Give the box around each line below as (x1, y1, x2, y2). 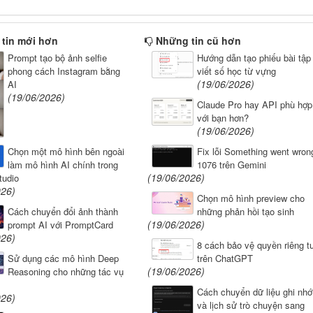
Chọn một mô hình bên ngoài (7, 145, 124, 159)
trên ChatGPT (196, 252, 253, 265)
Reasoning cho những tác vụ (7, 265, 124, 279)
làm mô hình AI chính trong (7, 158, 118, 172)
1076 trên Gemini (196, 158, 266, 172)
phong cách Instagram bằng (7, 64, 120, 78)
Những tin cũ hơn (155, 34, 241, 48)
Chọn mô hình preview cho (196, 191, 305, 205)
